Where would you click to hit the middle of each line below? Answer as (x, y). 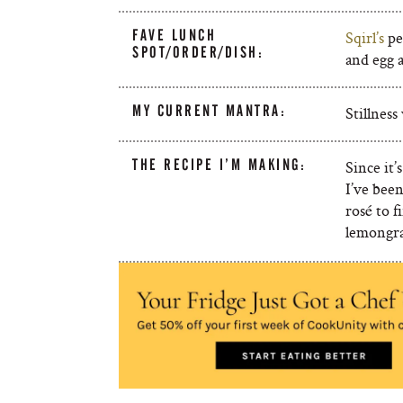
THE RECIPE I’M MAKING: (219, 165)
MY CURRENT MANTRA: (210, 111)
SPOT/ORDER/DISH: (198, 52)
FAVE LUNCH (175, 35)
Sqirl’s (364, 37)
